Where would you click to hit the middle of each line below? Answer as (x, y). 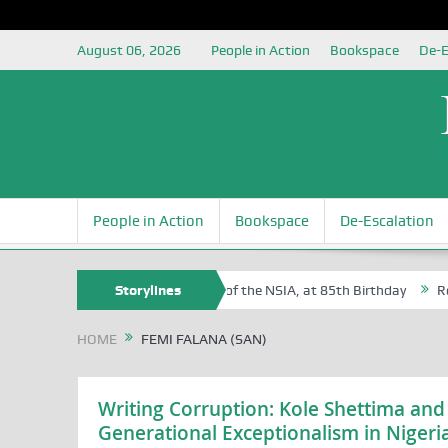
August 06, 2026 (128, 50)
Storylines (148, 290)
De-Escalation (386, 221)
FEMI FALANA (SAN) (202, 339)
